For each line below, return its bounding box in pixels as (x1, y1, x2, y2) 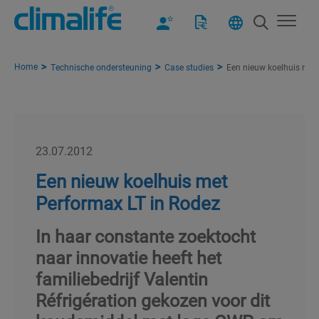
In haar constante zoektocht (36, 224, 256, 248)
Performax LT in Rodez (36, 190, 220, 215)
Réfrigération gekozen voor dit (36, 288, 270, 312)
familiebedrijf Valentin (36, 266, 208, 291)
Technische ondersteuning (51, 61, 152, 73)
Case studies (164, 61, 214, 73)
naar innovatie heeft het (36, 245, 221, 269)
